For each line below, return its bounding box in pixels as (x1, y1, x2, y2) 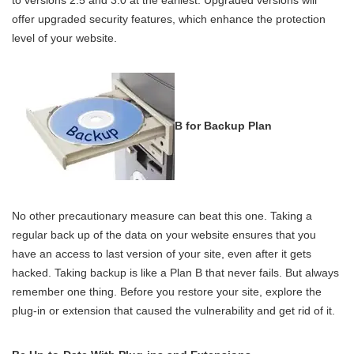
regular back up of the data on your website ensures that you (12, 228, 316, 241)
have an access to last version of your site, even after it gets (12, 247, 311, 260)
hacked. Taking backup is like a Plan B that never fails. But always (12, 265, 339, 279)
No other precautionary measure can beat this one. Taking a (12, 209, 312, 222)
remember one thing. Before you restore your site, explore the (12, 284, 322, 298)
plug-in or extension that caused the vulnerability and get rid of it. (12, 303, 335, 317)
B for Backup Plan (175, 119, 272, 132)
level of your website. (12, 31, 117, 44)
